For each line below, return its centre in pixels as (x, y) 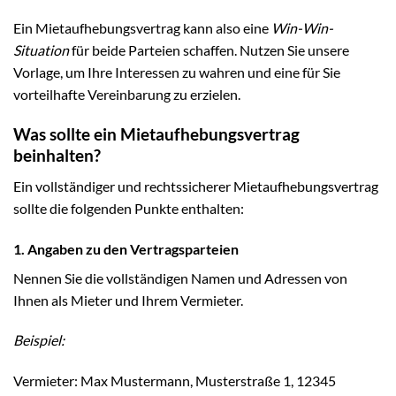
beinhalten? (57, 156)
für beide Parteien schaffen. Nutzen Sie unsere (209, 50)
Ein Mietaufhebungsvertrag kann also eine (142, 28)
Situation (41, 50)
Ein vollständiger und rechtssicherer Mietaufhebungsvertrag (196, 186)
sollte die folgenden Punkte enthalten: (129, 208)
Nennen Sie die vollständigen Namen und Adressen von (180, 278)
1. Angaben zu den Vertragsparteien (126, 248)
